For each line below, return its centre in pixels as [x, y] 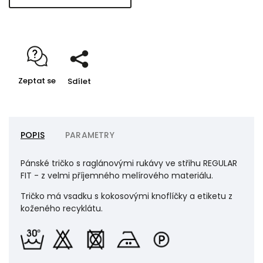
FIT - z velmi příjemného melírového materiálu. [117, 176]
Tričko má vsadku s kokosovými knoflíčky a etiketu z [127, 196]
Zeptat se [37, 81]
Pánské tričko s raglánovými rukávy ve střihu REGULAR [129, 163]
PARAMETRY [90, 135]
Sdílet [80, 81]
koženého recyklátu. [62, 208]
